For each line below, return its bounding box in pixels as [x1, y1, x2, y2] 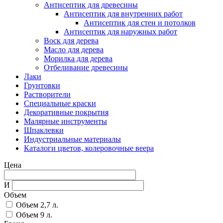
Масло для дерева [44, 45, 104, 54]
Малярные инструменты [24, 116, 107, 125]
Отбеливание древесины [44, 63, 128, 72]
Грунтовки [24, 81, 60, 90]
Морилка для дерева [44, 54, 112, 63]
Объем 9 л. [16, 210, 52, 219]
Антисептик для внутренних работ [64, 9, 183, 18]
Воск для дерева [44, 36, 99, 45]
